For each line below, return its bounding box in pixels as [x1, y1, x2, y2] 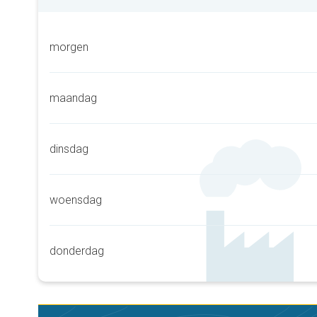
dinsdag [50, 142, 88, 156]
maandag [50, 91, 97, 105]
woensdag [50, 193, 102, 207]
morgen [50, 40, 88, 54]
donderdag [50, 244, 104, 258]
